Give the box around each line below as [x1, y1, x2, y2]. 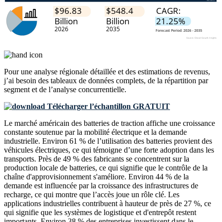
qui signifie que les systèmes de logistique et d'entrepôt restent [4, 208, 196, 217]
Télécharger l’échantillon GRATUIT [45, 102, 170, 111]
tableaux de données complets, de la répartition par [51, 76, 208, 85]
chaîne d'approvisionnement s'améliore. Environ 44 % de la [4, 172, 189, 181]
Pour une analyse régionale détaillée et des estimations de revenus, [4, 67, 210, 76]
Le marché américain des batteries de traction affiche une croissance [4, 119, 215, 128]
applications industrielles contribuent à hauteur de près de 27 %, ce [4, 199, 211, 208]
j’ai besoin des [4, 76, 51, 85]
